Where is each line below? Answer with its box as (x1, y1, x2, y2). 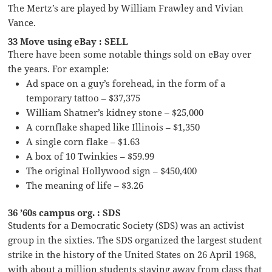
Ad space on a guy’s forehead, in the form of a (26, 77, 226, 90)
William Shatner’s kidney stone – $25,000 (26, 106, 204, 119)
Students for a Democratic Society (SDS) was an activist (8, 219, 245, 232)
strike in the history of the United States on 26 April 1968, (8, 248, 257, 261)
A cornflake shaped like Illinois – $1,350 (26, 121, 200, 134)
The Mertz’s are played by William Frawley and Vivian (8, 2, 244, 15)
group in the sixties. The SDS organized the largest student (8, 234, 262, 246)
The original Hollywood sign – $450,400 (26, 165, 197, 177)
